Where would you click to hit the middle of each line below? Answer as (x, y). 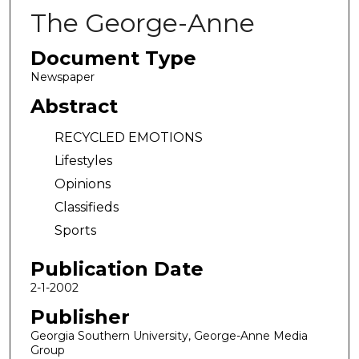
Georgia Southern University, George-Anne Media (169, 335)
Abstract (74, 106)
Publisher (80, 317)
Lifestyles (83, 161)
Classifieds (86, 208)
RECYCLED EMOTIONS (128, 138)
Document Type (113, 58)
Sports (75, 231)
